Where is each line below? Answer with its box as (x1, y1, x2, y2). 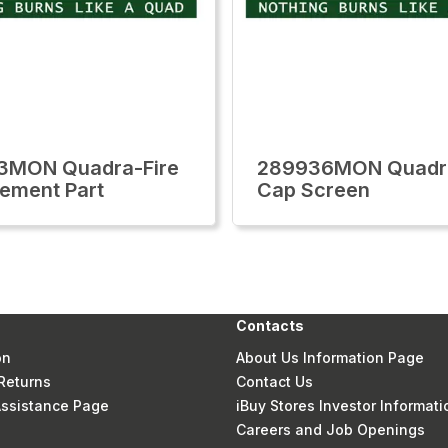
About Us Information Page (236, 349, 425, 366)
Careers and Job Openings (236, 421, 426, 438)
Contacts (236, 317, 305, 334)
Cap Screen (257, 178, 370, 202)
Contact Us (236, 373, 314, 390)
